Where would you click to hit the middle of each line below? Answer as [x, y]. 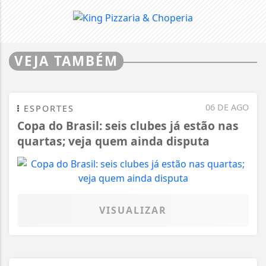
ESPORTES [47, 108]
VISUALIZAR [133, 210]
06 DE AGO [227, 107]
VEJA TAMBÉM [66, 61]
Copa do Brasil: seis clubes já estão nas [128, 125]
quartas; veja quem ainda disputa [113, 141]
